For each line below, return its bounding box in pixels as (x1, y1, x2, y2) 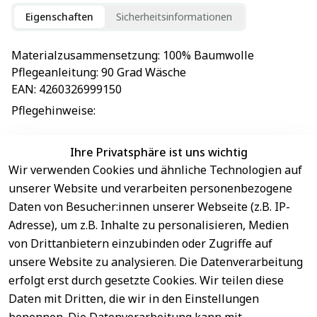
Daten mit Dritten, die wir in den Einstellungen (8, 291, 259, 306)
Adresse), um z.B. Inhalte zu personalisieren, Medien (8, 217, 289, 233)
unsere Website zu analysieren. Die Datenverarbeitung (8, 254, 303, 270)
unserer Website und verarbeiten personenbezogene (8, 180, 292, 196)
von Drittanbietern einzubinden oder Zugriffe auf (8, 236, 272, 251)
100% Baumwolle (163, 47, 254, 63)
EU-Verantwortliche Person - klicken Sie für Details (11, 169, 301, 185)
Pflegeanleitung (11, 64, 96, 80)
